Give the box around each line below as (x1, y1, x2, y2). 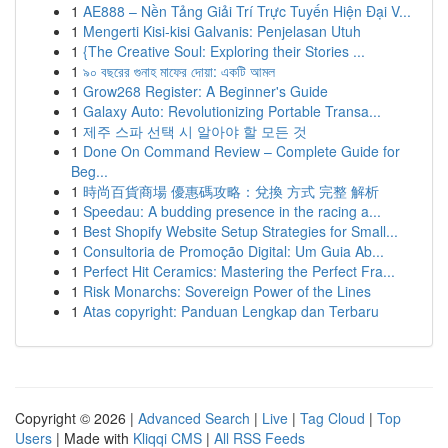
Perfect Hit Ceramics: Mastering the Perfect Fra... (83, 261, 395, 281)
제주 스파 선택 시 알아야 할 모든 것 (83, 121, 307, 141)
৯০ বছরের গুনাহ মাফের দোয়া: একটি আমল (83, 61, 275, 81)
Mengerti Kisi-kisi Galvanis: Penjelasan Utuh (83, 21, 361, 41)
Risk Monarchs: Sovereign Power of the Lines (83, 281, 371, 301)
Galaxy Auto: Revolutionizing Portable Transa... (83, 101, 381, 121)
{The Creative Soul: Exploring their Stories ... (83, 41, 365, 61)
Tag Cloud (300, 408, 365, 428)
